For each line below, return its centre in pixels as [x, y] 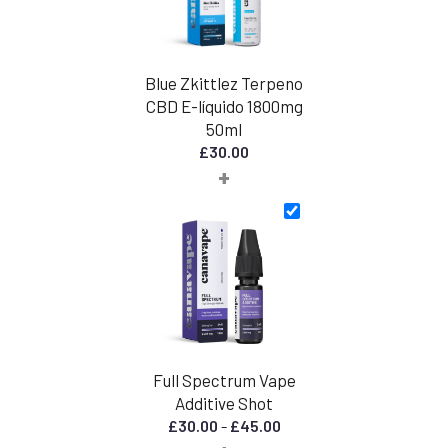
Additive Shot [224, 402]
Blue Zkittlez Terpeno [224, 82]
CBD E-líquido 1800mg [224, 105]
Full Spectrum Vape [224, 379]
